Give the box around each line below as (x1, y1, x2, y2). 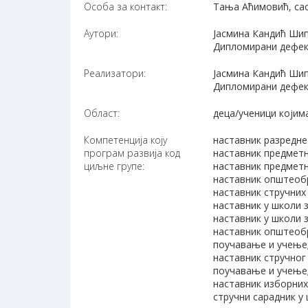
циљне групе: (84, 159, 144, 173)
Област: (84, 107, 120, 120)
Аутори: (84, 27, 118, 41)
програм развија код (84, 146, 180, 160)
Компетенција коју (84, 133, 167, 147)
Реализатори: (84, 67, 146, 80)
